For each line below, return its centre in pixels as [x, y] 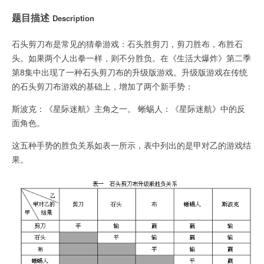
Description [73, 18]
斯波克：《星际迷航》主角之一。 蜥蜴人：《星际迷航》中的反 [128, 109]
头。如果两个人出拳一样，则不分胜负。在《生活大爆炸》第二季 [131, 58]
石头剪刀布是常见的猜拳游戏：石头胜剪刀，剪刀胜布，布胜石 [127, 44]
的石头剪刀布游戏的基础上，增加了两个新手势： [103, 86]
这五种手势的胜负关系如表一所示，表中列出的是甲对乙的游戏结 [131, 145]
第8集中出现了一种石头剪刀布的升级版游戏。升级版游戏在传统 [130, 72]
